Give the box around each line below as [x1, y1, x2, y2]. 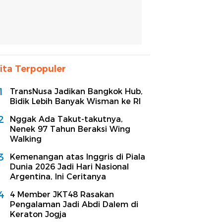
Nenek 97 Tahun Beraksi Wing [10, 124, 130, 134]
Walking [10, 134, 42, 144]
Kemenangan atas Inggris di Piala [10, 152, 145, 162]
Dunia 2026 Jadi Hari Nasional [10, 162, 129, 171]
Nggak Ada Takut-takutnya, [10, 114, 123, 124]
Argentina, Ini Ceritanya [10, 171, 106, 181]
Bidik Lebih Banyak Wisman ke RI [10, 96, 141, 106]
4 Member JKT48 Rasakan [10, 189, 114, 199]
